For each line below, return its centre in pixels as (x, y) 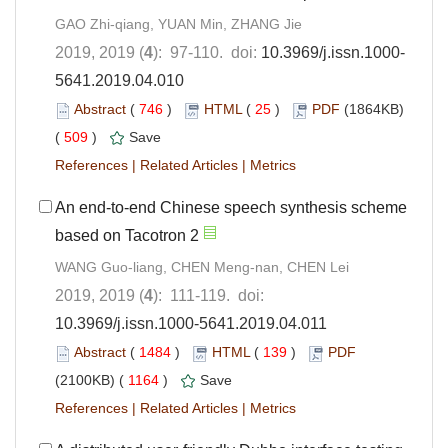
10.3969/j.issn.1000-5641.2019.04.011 (191, 324)
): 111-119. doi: (208, 296)
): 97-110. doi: (207, 53)
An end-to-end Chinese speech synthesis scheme (231, 208)
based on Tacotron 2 (127, 236)
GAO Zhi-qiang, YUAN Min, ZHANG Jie (178, 24)
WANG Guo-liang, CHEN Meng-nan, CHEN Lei (202, 267)
